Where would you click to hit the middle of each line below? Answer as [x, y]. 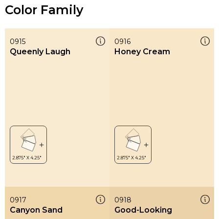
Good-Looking [143, 210]
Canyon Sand [36, 210]
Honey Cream [142, 51]
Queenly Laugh [40, 51]
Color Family [44, 10]
